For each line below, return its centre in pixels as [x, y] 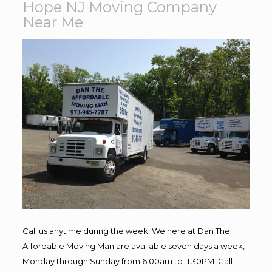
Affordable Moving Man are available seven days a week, [133, 246]
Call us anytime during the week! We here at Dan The [126, 230]
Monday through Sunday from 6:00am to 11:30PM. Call [127, 261]
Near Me [53, 22]
